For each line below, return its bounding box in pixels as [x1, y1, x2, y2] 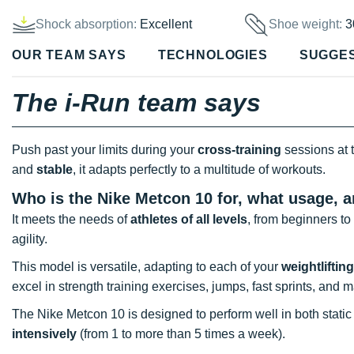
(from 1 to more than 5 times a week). [77, 326, 285, 341]
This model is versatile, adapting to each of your [12, 259, 281, 273]
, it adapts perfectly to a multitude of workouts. [73, 162, 326, 176]
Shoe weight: [269, 17, 346, 32]
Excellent [140, 17, 192, 32]
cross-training [198, 142, 281, 156]
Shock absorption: [36, 17, 137, 32]
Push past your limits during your [12, 142, 198, 156]
